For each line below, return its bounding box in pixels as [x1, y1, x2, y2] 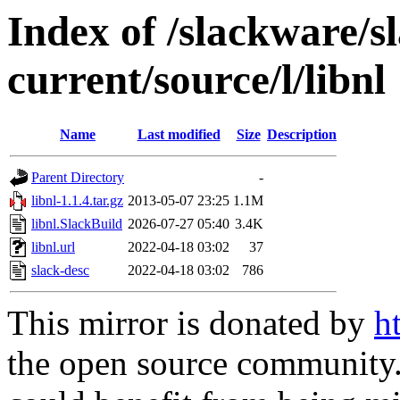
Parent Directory [31, 170, 124, 186]
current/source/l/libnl [7, 56, 386, 103]
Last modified [137, 127, 221, 143]
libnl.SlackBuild [31, 216, 122, 232]
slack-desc [31, 262, 89, 279]
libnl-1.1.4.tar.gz [31, 193, 123, 209]
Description [267, 127, 337, 143]
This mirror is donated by [7, 304, 374, 343]
